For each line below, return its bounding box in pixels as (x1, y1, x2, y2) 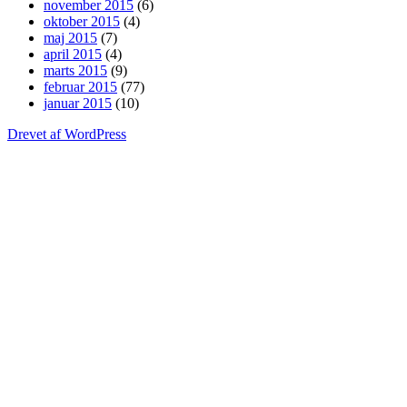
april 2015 (44, 45, 102, 62)
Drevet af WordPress (7, 125, 126, 142)
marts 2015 (44, 62, 107, 78)
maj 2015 (44, 29, 97, 45)
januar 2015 (44, 94, 112, 111)
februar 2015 (44, 78, 117, 94)
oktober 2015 (44, 13, 120, 29)
